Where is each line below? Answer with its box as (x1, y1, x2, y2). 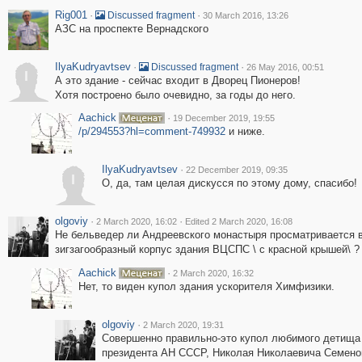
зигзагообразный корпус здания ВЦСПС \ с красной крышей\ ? (54, 243, 360, 255)
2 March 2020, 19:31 (142, 320, 224, 330)
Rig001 (54, 9, 87, 21)
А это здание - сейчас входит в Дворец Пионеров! (54, 74, 301, 86)
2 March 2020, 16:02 (95, 217, 177, 226)
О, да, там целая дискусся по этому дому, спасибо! (101, 177, 357, 189)
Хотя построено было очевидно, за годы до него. (54, 89, 296, 101)
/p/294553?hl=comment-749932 (78, 125, 225, 137)
